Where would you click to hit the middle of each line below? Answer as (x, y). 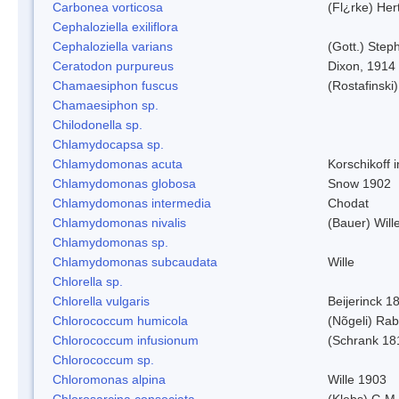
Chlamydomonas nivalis (119, 222)
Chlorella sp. (88, 281)
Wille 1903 (357, 379)
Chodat (348, 203)
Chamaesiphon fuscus (115, 85)
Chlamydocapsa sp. (108, 144)
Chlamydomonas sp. (110, 242)
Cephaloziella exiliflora (115, 26)
